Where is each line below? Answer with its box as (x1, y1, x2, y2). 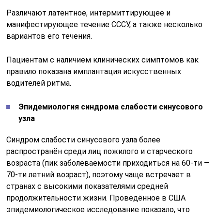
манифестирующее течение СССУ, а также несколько (6, 19, 203, 29)
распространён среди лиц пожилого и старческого (6, 146, 193, 156)
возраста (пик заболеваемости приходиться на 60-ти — (6, 158, 210, 168)
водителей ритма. (6, 78, 72, 88)
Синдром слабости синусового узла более (6, 135, 161, 144)
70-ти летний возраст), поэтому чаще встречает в (6, 170, 191, 179)
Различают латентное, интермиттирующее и (6, 8, 171, 17)
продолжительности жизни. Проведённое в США (6, 193, 186, 202)
